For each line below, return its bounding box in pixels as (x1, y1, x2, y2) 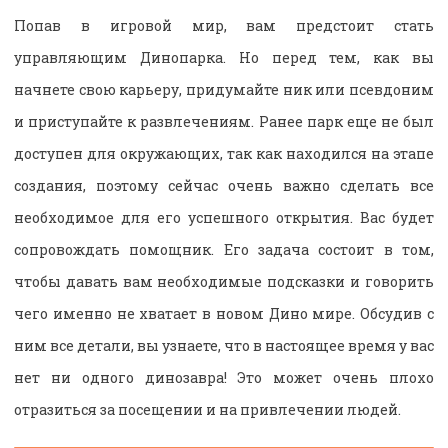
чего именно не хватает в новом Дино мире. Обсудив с (14, 303, 434, 323)
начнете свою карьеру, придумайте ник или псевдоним (14, 79, 434, 99)
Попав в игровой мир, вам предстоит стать (14, 15, 434, 35)
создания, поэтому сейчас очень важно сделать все (14, 175, 434, 195)
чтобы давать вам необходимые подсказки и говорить (14, 271, 434, 291)
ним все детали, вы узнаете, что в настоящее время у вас (14, 335, 434, 355)
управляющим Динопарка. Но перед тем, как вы (14, 47, 434, 67)
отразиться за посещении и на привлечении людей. (14, 399, 401, 419)
